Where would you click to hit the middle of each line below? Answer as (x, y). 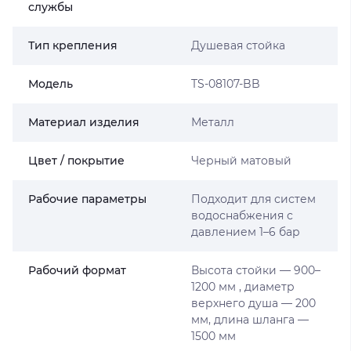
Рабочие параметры (87, 199)
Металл (212, 122)
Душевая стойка (238, 45)
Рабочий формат (77, 270)
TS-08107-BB (225, 84)
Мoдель (51, 84)
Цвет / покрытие (76, 161)
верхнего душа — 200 (253, 303)
